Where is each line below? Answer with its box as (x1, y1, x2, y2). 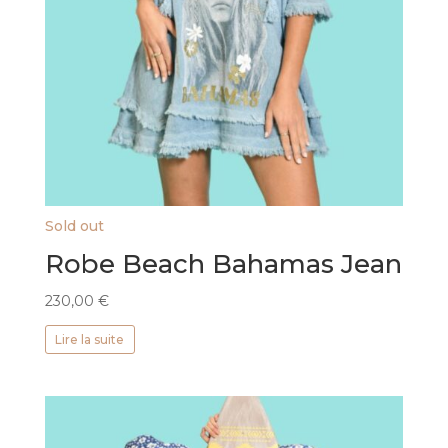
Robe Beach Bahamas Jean (44, 248, 402, 281)
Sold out (44, 217, 104, 236)
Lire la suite (55, 331, 125, 347)
